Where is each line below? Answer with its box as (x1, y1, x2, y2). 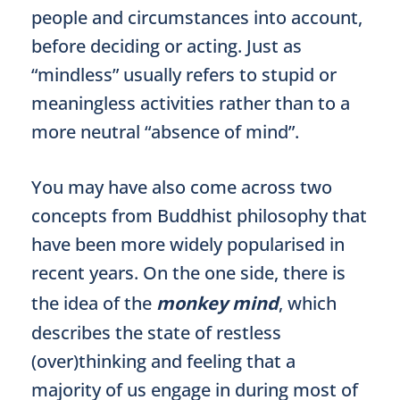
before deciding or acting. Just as (31, 34, 302, 58)
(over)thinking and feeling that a (31, 349, 296, 373)
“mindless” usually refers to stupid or (31, 62, 337, 87)
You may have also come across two (31, 175, 332, 199)
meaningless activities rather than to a (31, 91, 350, 115)
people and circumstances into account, (31, 5, 362, 29)
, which (279, 291, 337, 315)
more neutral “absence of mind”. (31, 120, 299, 144)
